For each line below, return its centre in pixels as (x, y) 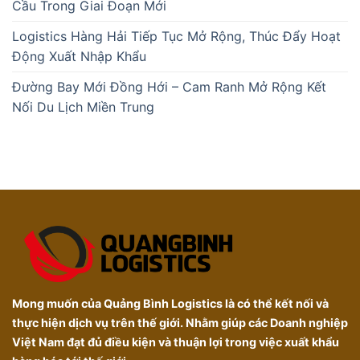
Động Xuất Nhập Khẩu (79, 57)
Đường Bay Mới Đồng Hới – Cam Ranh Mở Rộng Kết (169, 87)
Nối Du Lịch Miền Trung (83, 107)
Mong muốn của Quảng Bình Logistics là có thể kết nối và (170, 304)
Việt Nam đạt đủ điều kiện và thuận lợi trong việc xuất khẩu (176, 342)
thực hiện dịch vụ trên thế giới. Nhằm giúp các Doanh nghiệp (180, 323)
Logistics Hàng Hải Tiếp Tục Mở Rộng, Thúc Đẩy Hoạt (176, 37)
